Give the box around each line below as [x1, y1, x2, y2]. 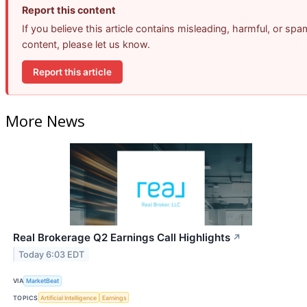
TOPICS [13, 293, 38, 302]
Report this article [33, 66, 112, 77]
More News [5, 110, 85, 131]
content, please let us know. [22, 38, 150, 51]
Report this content [22, 4, 116, 16]
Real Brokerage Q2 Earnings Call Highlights [13, 230, 230, 244]
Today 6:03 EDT [19, 249, 85, 260]
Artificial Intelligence [40, 293, 97, 302]
